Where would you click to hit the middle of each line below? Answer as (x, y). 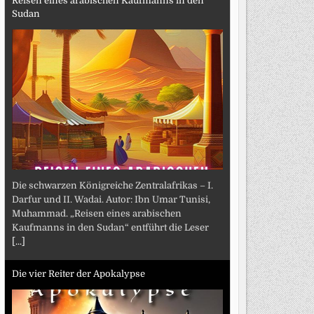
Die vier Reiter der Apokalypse (78, 274)
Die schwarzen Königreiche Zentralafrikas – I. (112, 185)
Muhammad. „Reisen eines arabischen (96, 213)
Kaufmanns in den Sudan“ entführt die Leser (110, 227)
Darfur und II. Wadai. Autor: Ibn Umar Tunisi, (111, 199)
